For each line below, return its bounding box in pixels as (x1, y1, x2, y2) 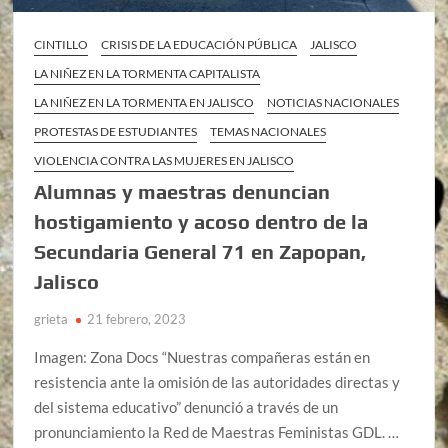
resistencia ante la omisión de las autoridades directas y (34, 373, 401, 392)
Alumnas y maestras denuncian (34, 180, 331, 204)
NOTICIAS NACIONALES (267, 95, 400, 111)
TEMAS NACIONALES (210, 124, 327, 140)
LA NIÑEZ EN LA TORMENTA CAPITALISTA (34, 66, 261, 82)
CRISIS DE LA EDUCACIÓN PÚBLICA (101, 37, 298, 53)
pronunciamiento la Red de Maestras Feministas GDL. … (34, 423, 400, 442)
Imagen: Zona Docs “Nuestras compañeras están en (34, 348, 371, 367)
